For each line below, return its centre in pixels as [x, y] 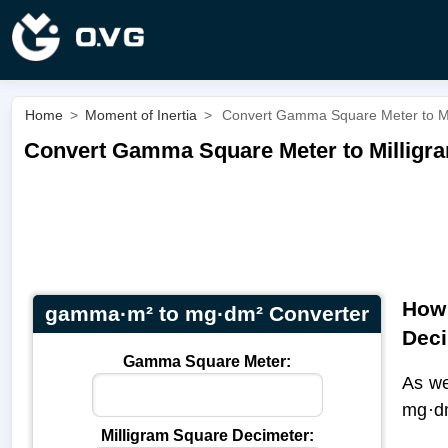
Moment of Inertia [141, 115]
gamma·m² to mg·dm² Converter [207, 313]
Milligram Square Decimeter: [207, 435]
